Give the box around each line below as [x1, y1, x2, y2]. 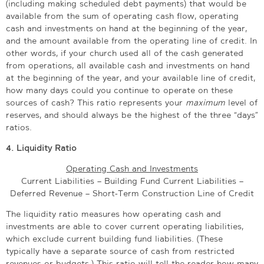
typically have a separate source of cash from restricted [6, 245, 235, 256]
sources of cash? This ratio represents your [6, 97, 186, 108]
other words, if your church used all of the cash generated [6, 47, 243, 58]
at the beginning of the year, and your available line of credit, [6, 72, 255, 83]
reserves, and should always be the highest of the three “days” [6, 109, 258, 120]
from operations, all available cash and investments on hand [6, 60, 250, 71]
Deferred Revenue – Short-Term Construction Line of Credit [10, 187, 254, 199]
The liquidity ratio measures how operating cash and [6, 208, 221, 219]
